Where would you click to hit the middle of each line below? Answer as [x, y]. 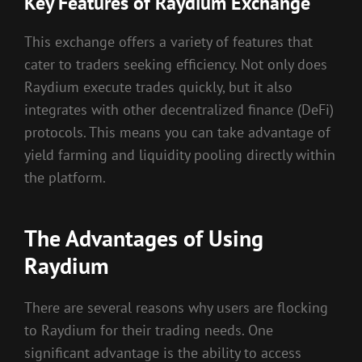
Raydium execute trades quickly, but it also [158, 86]
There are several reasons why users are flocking [176, 308]
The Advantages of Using [144, 238]
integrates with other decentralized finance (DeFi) [179, 109]
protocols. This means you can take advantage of [177, 132]
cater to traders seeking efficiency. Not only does [176, 64]
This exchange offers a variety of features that [168, 41]
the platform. [65, 177]
